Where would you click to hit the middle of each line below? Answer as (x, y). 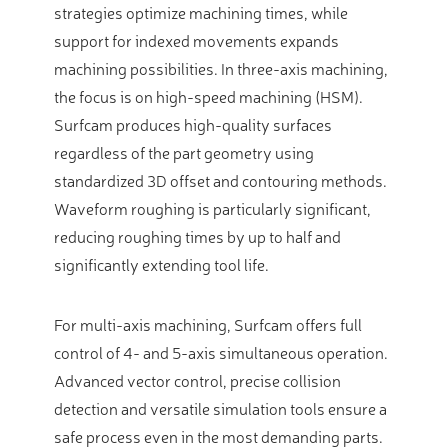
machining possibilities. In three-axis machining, (221, 68)
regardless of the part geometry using (184, 152)
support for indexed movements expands (196, 40)
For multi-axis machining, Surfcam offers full (208, 324)
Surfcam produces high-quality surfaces (193, 124)
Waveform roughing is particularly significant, (212, 208)
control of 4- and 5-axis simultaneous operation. (221, 352)
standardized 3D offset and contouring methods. (220, 180)
